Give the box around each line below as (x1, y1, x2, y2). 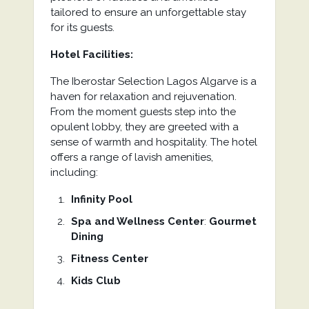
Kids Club (70, 275, 121, 287)
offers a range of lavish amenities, (50, 151, 213, 163)
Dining (70, 230, 103, 243)
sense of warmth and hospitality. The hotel (50, 136, 257, 148)
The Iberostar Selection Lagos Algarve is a (50, 75, 257, 88)
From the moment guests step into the (50, 106, 236, 118)
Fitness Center (70, 252, 148, 265)
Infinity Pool (70, 193, 132, 206)
